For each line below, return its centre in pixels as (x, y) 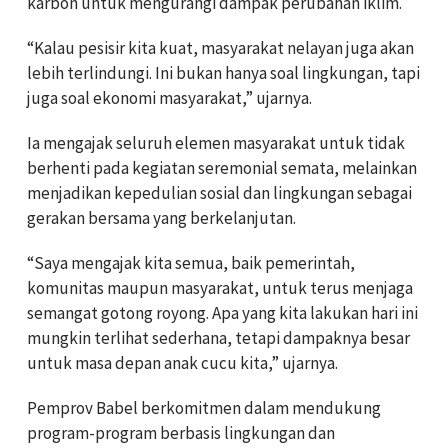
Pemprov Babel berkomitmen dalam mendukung (204, 407)
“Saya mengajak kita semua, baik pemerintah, (191, 262)
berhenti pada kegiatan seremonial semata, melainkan (222, 167)
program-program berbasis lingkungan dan (181, 432)
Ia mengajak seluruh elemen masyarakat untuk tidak (216, 142)
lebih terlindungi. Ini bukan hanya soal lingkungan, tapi (223, 72)
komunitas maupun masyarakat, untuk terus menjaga (220, 287)
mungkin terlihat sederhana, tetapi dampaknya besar (218, 337)
